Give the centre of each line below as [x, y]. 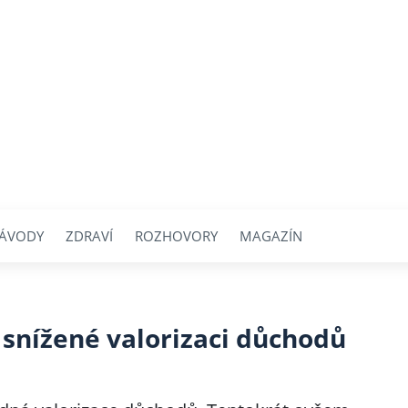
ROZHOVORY [176, 235]
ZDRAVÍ [89, 235]
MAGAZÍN [271, 235]
